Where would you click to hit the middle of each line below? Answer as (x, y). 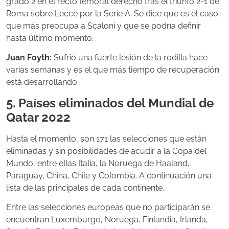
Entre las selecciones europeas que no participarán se (108, 208)
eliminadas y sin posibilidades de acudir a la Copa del (106, 151)
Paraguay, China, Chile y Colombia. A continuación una (109, 175)
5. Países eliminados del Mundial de (110, 103)
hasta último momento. (50, 38)
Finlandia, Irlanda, (175, 220)
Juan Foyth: (30, 58)
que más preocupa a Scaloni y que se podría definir (104, 26)
